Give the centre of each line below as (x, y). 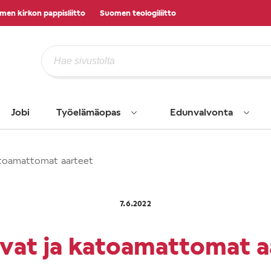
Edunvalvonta (201, 111)
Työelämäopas (88, 111)
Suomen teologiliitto (138, 12)
